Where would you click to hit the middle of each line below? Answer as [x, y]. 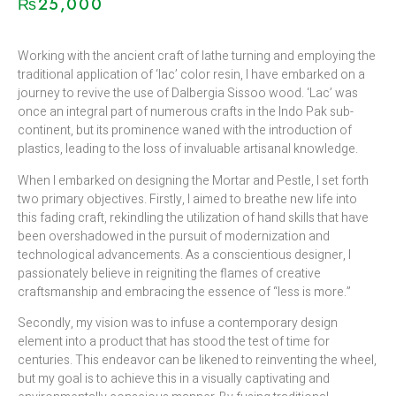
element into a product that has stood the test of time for [174, 341]
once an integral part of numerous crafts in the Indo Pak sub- [186, 112]
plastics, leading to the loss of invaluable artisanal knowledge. [188, 149]
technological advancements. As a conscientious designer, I [184, 255]
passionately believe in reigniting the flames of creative [169, 273]
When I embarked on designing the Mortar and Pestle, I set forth [193, 180]
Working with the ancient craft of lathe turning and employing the [197, 57]
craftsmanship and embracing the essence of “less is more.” [184, 292]
